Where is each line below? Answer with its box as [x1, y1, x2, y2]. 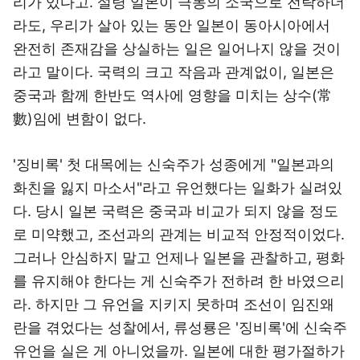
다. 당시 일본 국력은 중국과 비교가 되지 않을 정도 [13, 202, 338, 219]
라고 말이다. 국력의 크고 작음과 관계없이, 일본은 [13, 63, 334, 80]
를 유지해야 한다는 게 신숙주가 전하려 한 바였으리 [13, 272, 345, 289]
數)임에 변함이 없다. [13, 110, 146, 127]
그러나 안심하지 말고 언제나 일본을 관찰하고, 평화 [13, 249, 345, 266]
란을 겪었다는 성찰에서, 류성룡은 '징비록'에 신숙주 [13, 319, 347, 336]
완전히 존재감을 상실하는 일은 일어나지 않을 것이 [13, 40, 341, 57]
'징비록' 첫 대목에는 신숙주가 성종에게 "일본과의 [13, 156, 334, 173]
